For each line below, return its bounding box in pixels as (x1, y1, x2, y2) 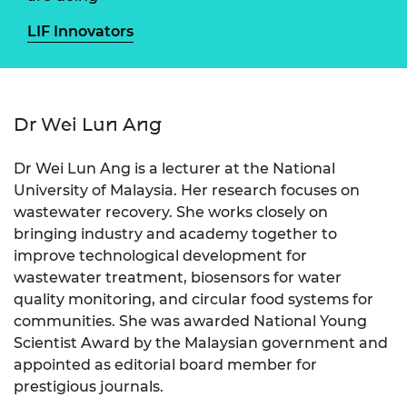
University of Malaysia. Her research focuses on (14, 181, 360, 199)
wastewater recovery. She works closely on (14, 203, 328, 221)
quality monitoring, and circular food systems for (14, 290, 373, 308)
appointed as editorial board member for (14, 355, 317, 373)
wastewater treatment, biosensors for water (14, 268, 342, 286)
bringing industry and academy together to (14, 224, 337, 243)
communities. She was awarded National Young (14, 312, 367, 330)
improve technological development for (14, 246, 307, 264)
